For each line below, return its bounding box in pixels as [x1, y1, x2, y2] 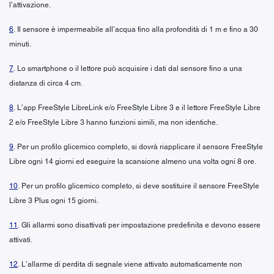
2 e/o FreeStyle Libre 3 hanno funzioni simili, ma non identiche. [9, 117, 218, 127]
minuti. [9, 39, 31, 48]
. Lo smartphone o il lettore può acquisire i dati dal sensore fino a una [13, 64, 242, 73]
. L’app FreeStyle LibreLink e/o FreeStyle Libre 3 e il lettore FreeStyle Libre [13, 103, 261, 112]
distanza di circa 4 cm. [9, 78, 83, 87]
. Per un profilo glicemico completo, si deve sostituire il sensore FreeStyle [18, 181, 259, 190]
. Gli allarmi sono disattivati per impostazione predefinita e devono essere [18, 220, 261, 229]
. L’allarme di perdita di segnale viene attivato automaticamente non [18, 259, 242, 268]
